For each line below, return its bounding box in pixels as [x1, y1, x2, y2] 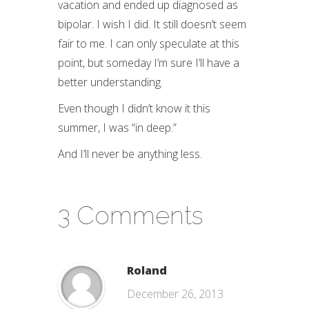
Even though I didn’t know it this [58, 101, 210, 116]
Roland [127, 263, 167, 278]
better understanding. [58, 74, 163, 90]
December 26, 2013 [127, 286, 223, 301]
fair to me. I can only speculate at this [58, 36, 239, 51]
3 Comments [58, 201, 203, 230]
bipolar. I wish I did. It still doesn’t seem [58, 17, 246, 32]
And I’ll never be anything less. [58, 146, 202, 161]
